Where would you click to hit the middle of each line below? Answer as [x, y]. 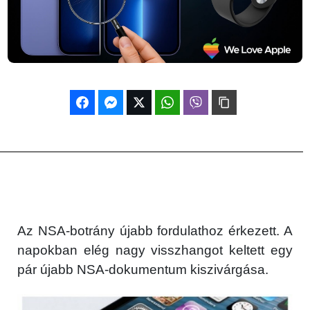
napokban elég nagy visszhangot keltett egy [155, 250]
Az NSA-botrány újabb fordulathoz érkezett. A [155, 230]
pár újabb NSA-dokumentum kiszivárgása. [143, 269]
